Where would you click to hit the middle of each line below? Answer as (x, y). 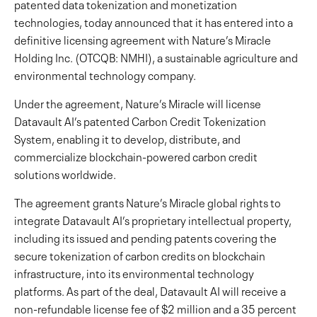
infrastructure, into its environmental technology (134, 272)
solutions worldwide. (65, 173)
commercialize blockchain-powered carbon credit (136, 156)
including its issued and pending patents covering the (145, 237)
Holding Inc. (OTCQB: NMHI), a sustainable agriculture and (156, 57)
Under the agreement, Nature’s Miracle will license (138, 103)
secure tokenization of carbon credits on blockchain (140, 255)
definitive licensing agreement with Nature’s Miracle (143, 39)
